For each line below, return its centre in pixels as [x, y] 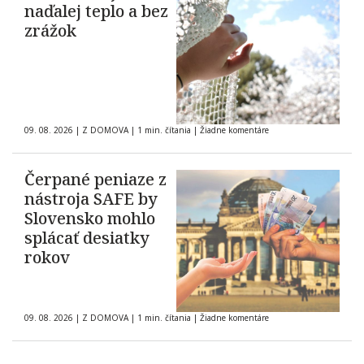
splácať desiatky [87, 238]
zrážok [50, 31]
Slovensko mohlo [90, 219]
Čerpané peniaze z [95, 180]
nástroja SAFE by [91, 199]
